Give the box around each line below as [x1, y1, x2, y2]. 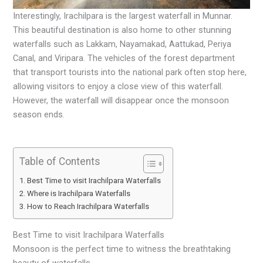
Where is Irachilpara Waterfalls [27, 189, 131, 198]
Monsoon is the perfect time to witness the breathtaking [13, 243, 231, 254]
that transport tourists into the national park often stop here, [13, 67, 247, 78]
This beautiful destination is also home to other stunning [13, 25, 232, 36]
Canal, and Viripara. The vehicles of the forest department [13, 53, 235, 64]
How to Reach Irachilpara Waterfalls [27, 202, 150, 211]
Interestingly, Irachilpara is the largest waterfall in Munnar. [13, 11, 233, 22]
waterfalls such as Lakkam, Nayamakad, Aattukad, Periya [13, 39, 232, 50]
